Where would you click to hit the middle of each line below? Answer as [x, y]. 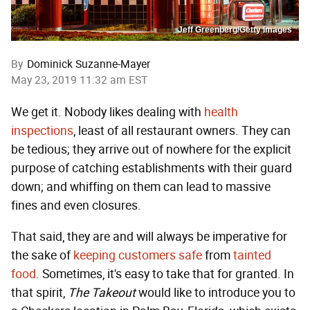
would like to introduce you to [216, 293]
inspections [42, 131]
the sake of [42, 256]
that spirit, [39, 293]
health [221, 112]
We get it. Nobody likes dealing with [108, 112]
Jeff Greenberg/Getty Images [235, 30]
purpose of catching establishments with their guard [152, 168]
